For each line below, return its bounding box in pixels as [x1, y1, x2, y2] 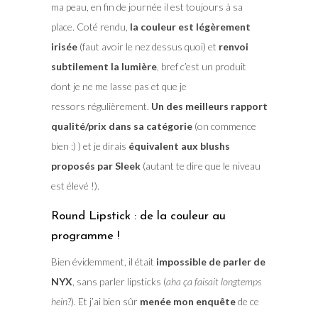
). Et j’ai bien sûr [70, 295, 140, 308]
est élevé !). [50, 180, 99, 192]
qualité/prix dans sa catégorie [50, 120, 192, 133]
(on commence [192, 120, 256, 133]
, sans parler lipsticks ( [72, 275, 166, 288]
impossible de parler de [155, 256, 265, 268]
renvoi [218, 40, 248, 53]
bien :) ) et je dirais [50, 140, 128, 153]
